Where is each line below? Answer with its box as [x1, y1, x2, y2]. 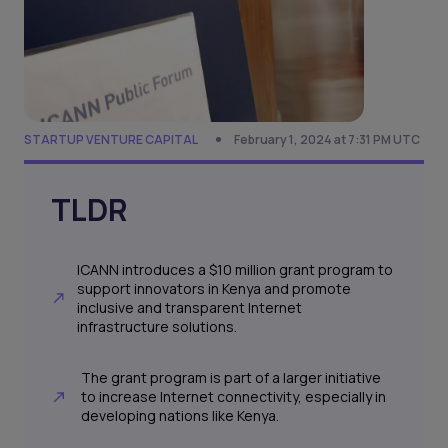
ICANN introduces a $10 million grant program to [77, 260, 394, 280]
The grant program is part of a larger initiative [80, 368, 381, 388]
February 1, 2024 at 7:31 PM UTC [234, 131, 420, 148]
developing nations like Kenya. [80, 406, 279, 426]
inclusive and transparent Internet [77, 298, 303, 318]
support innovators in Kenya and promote [77, 279, 352, 299]
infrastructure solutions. [77, 317, 238, 337]
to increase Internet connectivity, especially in [80, 387, 386, 407]
